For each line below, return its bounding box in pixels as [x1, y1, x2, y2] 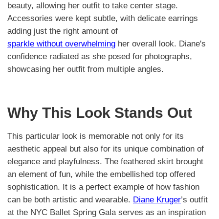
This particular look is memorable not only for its [7, 131, 184, 141]
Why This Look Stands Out [7, 104, 192, 121]
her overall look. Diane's [115, 39, 206, 49]
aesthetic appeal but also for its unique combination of [7, 144, 204, 153]
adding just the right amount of [7, 26, 118, 36]
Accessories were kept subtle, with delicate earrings [7, 14, 198, 23]
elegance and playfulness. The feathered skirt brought [7, 156, 203, 166]
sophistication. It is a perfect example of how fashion [7, 182, 199, 192]
